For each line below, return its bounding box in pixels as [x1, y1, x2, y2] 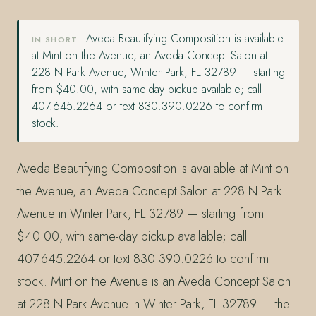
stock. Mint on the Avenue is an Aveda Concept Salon [17, 272, 291, 291]
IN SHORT [32, 33, 78, 45]
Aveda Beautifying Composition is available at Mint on [17, 159, 288, 178]
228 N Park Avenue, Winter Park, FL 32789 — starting [32, 63, 285, 80]
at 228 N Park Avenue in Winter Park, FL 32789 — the [17, 294, 290, 313]
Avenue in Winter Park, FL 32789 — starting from [17, 204, 264, 223]
